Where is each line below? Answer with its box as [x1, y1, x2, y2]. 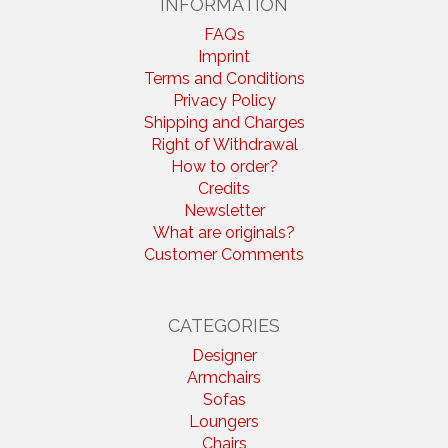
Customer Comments [144, 245, 304, 265]
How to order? [170, 157, 278, 177]
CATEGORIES [168, 315, 280, 337]
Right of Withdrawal [150, 135, 298, 155]
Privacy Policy [172, 91, 276, 111]
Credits [198, 179, 250, 199]
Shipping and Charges [143, 113, 305, 133]
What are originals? [153, 223, 295, 243]
